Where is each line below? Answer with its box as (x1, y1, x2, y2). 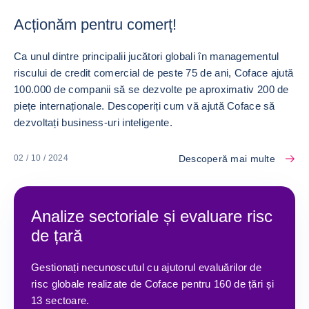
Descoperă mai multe (178, 152, 275, 164)
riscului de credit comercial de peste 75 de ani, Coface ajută (14, 66, 294, 79)
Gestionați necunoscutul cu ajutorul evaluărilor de (31, 261, 261, 273)
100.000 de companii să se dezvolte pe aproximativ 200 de (14, 83, 289, 95)
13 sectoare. (31, 294, 90, 306)
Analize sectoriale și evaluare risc (31, 206, 272, 226)
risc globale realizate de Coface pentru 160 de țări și (31, 277, 275, 290)
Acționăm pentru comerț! (14, 15, 177, 33)
